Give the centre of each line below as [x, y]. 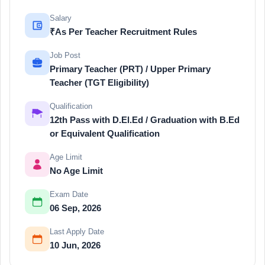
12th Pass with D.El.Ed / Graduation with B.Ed [145, 120]
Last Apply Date [77, 232]
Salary [61, 19]
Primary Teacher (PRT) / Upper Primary [130, 69]
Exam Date [69, 195]
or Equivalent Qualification [105, 134]
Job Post [65, 56]
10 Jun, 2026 [75, 245]
